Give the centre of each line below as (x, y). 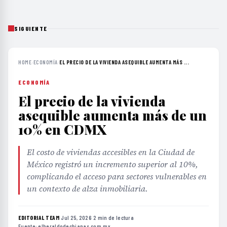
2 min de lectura (114, 217)
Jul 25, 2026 (76, 217)
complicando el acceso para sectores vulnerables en (117, 176)
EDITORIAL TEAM (39, 217)
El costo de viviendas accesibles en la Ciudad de (111, 152)
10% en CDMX (62, 129)
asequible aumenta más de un (112, 115)
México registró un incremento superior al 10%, (112, 164)
